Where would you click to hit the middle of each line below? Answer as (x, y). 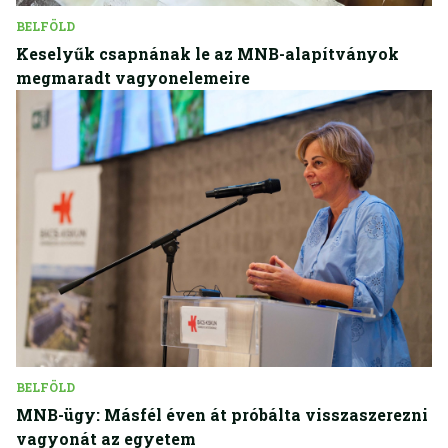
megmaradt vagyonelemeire (133, 78)
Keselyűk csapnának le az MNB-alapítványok (207, 54)
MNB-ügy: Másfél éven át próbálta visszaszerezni (222, 415)
